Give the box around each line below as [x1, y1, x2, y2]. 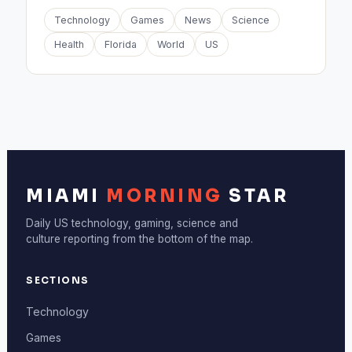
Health [54, 38, 85, 50]
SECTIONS [26, 274, 90, 286]
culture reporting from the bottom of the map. [26, 233, 254, 245]
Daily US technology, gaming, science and [26, 217, 239, 229]
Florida [104, 38, 137, 50]
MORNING [106, 185, 223, 207]
